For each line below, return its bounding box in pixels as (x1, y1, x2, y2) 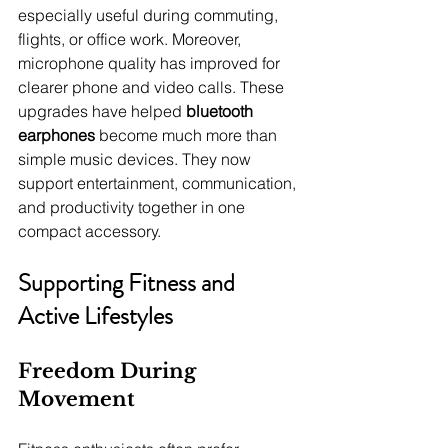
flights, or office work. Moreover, (18, 29, 245, 50)
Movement (18, 387, 135, 412)
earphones (18, 125, 95, 146)
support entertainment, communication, (18, 173, 300, 194)
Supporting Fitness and (18, 266, 240, 301)
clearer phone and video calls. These (18, 77, 288, 98)
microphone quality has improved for (18, 53, 284, 74)
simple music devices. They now (18, 149, 255, 170)
